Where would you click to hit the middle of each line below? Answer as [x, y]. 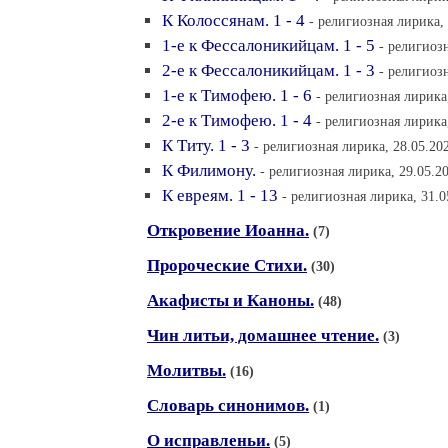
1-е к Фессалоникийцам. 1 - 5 [268, 45]
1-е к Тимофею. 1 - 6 [237, 95]
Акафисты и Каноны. [230, 300]
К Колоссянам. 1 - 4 [233, 20]
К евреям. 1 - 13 [220, 195]
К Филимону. [209, 170]
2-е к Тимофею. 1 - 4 [237, 120]
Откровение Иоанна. [228, 230]
